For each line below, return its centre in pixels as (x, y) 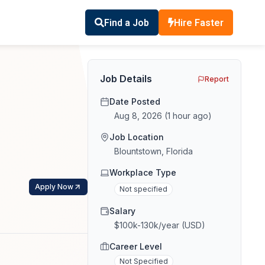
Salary (122, 211)
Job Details (126, 79)
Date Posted (135, 102)
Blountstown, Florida (153, 151)
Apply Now (54, 187)
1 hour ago (188, 116)
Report (217, 79)
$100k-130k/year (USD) (160, 225)
